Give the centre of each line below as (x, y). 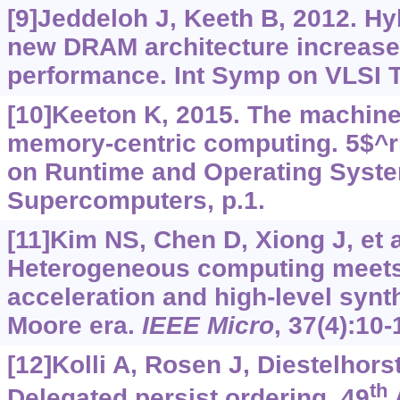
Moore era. (74, 325)
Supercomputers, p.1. (136, 200)
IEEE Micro (208, 325)
